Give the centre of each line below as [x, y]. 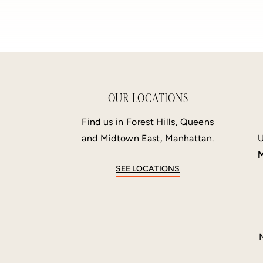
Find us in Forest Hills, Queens [148, 122]
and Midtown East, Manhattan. [148, 138]
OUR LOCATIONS [148, 98]
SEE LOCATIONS [148, 168]
